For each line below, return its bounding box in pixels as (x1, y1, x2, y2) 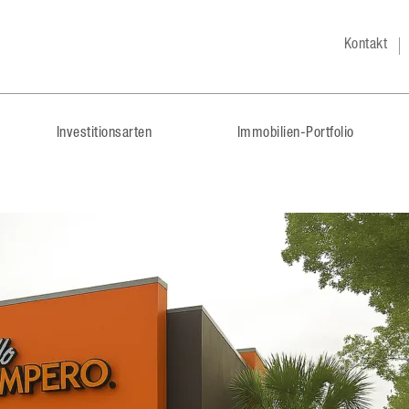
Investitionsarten (56, 127, 152, 142)
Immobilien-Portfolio (236, 127, 354, 142)
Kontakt (343, 38, 387, 53)
